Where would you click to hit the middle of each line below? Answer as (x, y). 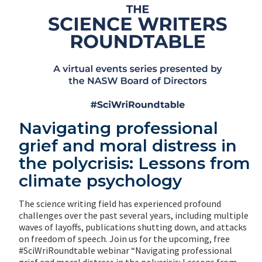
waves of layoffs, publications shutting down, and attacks (133, 227)
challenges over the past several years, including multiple (134, 216)
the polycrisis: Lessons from (135, 163)
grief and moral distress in (128, 146)
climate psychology (100, 181)
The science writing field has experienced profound (120, 204)
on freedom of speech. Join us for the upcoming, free (124, 239)
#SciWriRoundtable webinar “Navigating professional (125, 251)
